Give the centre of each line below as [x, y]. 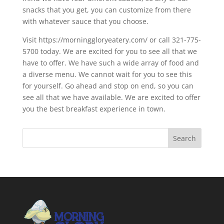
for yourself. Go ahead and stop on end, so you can [108, 86]
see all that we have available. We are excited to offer [111, 97]
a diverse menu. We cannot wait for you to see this [107, 74]
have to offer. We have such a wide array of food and [110, 63]
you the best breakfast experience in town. [94, 109]
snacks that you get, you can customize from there [106, 10]
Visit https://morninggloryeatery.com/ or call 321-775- [111, 40]
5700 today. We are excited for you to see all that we [109, 51]
